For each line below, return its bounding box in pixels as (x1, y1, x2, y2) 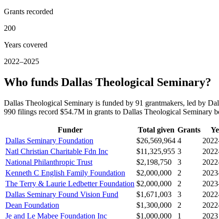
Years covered (4, 41, 47, 49)
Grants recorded (4, 7, 53, 16)
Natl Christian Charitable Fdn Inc (5, 147, 108, 156)
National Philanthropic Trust (5, 158, 92, 167)
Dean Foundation (5, 201, 59, 210)
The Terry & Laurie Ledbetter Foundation (5, 179, 134, 188)
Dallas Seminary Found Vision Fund (5, 190, 118, 199)
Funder (57, 126, 83, 134)
